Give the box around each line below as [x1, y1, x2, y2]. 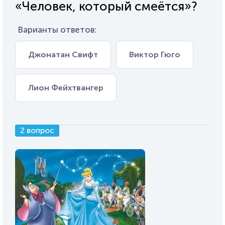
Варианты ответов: [18, 25, 96, 35]
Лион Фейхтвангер [28, 83, 103, 92]
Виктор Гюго [129, 50, 180, 59]
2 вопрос [20, 126, 54, 135]
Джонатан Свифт [28, 50, 98, 59]
